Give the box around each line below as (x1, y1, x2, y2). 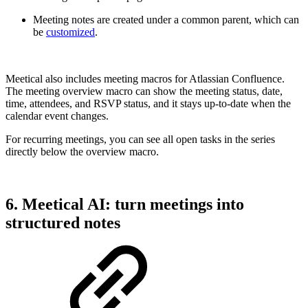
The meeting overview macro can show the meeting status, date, (5, 85, 283, 98)
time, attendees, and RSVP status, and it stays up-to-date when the (5, 98, 291, 110)
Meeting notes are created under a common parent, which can (33, 14, 299, 26)
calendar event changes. (5, 110, 109, 122)
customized (46, 26, 95, 38)
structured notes (5, 214, 120, 232)
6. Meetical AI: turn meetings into (5, 195, 244, 214)
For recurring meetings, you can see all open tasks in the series (5, 133, 275, 146)
